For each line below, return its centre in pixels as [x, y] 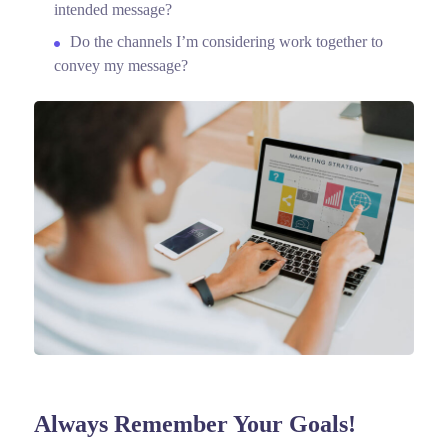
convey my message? [120, 65]
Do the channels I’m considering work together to [226, 41]
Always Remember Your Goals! [194, 423]
